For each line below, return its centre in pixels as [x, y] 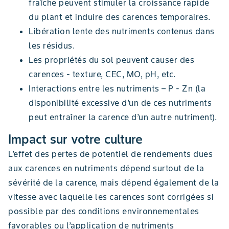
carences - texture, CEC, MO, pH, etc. [102, 74]
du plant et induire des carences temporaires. [120, 17]
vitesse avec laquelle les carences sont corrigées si [111, 197]
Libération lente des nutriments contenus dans [122, 31]
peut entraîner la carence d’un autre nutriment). [123, 117]
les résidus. [52, 45]
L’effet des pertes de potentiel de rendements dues [110, 154]
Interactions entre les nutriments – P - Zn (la [117, 88]
